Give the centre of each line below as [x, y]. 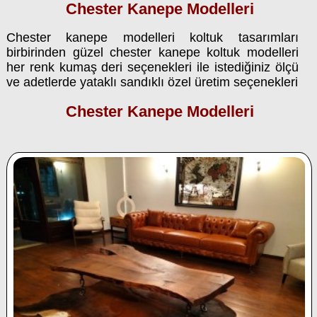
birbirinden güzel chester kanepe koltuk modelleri [152, 53]
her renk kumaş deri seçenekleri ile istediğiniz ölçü [152, 68]
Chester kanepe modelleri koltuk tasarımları [152, 38]
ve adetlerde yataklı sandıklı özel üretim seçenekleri [152, 82]
